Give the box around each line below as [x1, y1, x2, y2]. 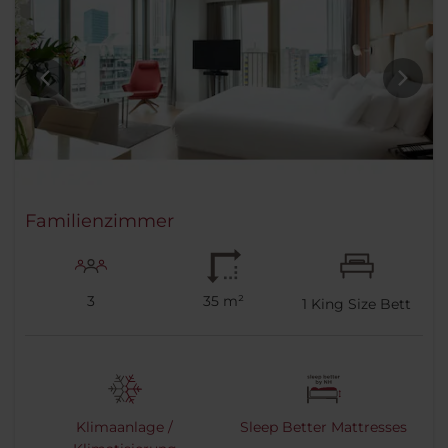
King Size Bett [307, 295, 412, 314]
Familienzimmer [25, 210, 174, 233]
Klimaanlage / [76, 418, 173, 437]
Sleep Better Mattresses [240, 418, 407, 437]
